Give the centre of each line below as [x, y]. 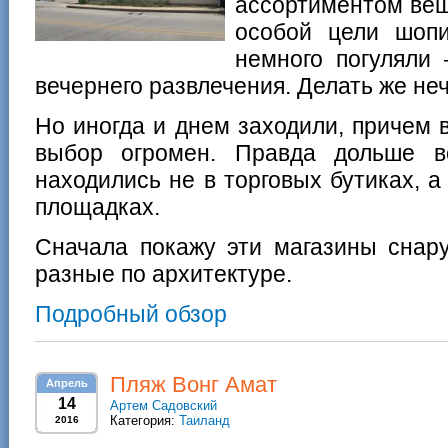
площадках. [97, 207]
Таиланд [204, 420]
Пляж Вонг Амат [193, 384]
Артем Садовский [163, 405]
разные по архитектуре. [163, 274]
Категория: [144, 420]
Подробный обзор [131, 314]
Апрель [67, 383]
